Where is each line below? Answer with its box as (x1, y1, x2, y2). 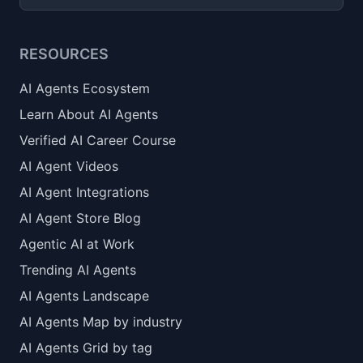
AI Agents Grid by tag (19, 340, 152, 356)
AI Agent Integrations (19, 184, 149, 200)
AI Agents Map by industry (19, 314, 182, 330)
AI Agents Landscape (19, 288, 149, 304)
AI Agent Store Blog (19, 210, 141, 226)
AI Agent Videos (19, 158, 118, 174)
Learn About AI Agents (19, 106, 158, 122)
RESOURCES (19, 45, 109, 62)
